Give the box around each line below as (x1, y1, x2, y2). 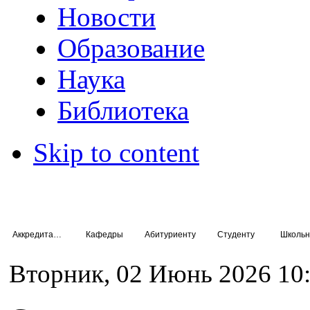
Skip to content (33, 138, 199, 167)
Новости (57, 2, 156, 32)
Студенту (217, 229, 255, 239)
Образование (57, 33, 206, 63)
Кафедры (85, 229, 123, 239)
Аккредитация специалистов (53, 229, 62, 239)
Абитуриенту (144, 229, 196, 239)
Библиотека (57, 95, 190, 125)
